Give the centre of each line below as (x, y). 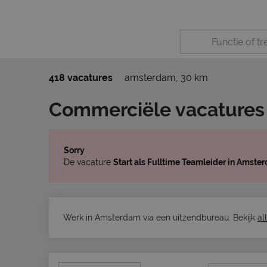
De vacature (89, 162)
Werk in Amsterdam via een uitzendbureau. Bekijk (160, 218)
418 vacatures (81, 78)
